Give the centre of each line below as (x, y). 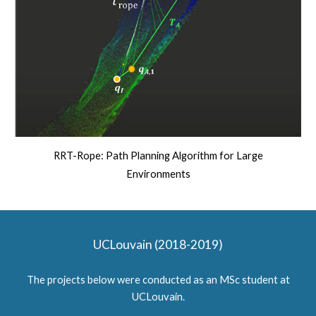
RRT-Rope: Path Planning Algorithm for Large (158, 155)
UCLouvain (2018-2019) (158, 244)
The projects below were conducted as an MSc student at (158, 280)
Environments (158, 174)
